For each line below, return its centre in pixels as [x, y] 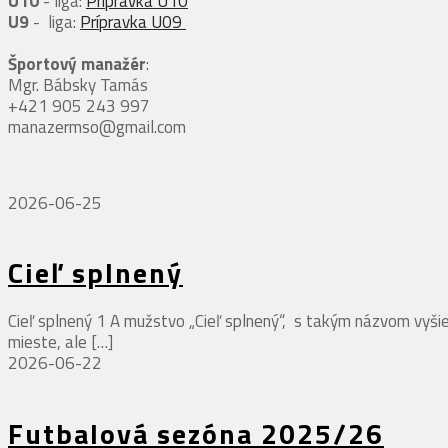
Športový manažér [77, 64]
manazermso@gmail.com [97, 127]
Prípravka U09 [133, 22]
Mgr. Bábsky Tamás [78, 85]
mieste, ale [47, 342]
